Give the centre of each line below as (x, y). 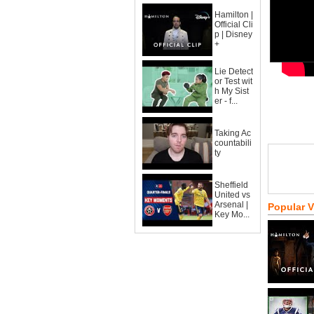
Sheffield (231, 185)
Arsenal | (231, 205)
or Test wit (233, 81)
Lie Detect (234, 71)
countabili (233, 143)
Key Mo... (232, 214)
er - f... (226, 101)
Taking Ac (233, 133)
